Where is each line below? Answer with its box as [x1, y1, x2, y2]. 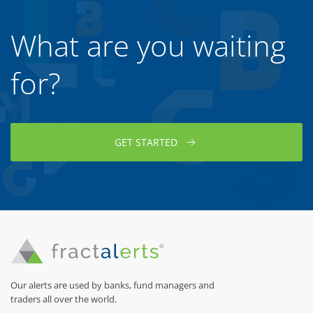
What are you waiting [10, 26, 286, 66]
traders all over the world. [10, 292, 117, 305]
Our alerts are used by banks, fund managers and [10, 278, 214, 291]
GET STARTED [115, 136, 177, 150]
